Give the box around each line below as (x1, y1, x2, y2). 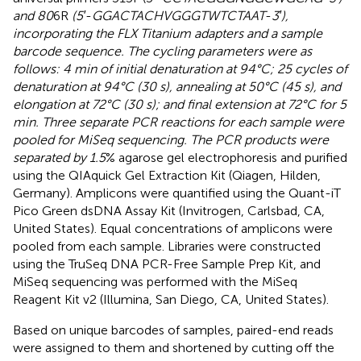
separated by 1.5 (13, 149, 106, 165)
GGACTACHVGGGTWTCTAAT (92, 7, 265, 23)
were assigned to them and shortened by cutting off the (13, 339, 334, 355)
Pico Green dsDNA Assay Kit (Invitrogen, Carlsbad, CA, (13, 202, 325, 218)
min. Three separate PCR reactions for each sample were (13, 114, 344, 130)
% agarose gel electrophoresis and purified (106, 149, 347, 165)
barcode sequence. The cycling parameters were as (13, 43, 312, 59)
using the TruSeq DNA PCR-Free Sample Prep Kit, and (13, 255, 321, 272)
